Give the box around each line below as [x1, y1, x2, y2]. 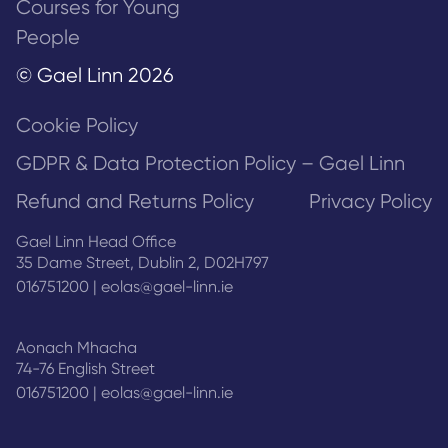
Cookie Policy [16, 114, 138, 138]
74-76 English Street [16, 359, 155, 379]
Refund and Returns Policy [16, 190, 254, 214]
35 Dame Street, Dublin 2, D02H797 [16, 253, 269, 273]
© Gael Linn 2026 [16, 64, 174, 88]
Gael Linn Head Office [16, 232, 176, 252]
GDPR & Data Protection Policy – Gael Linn [16, 152, 410, 176]
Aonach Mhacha [16, 338, 137, 358]
